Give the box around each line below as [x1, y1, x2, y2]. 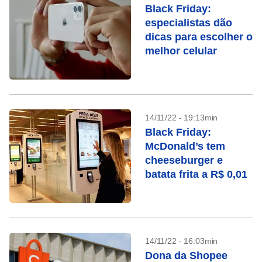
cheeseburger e [145, 154, 223, 166]
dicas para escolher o [145, 31, 253, 43]
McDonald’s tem [145, 140, 225, 152]
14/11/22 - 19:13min [145, 113, 218, 122]
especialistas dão [145, 17, 232, 29]
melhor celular [145, 45, 217, 57]
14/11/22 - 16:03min [145, 236, 218, 246]
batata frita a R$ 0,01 [145, 168, 247, 180]
